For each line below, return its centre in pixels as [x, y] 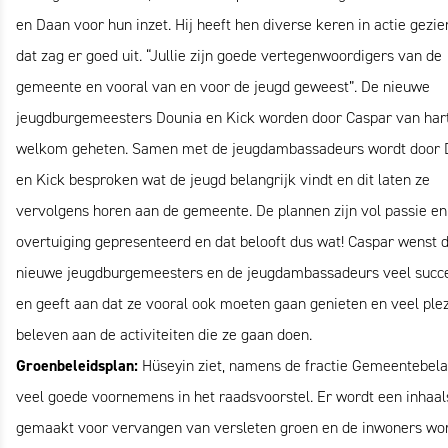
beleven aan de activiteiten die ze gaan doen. [164, 334]
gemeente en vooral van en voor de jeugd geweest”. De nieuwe [223, 86]
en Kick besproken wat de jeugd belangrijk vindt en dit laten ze [223, 179]
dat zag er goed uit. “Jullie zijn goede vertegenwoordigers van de [229, 55]
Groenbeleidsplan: [79, 365]
